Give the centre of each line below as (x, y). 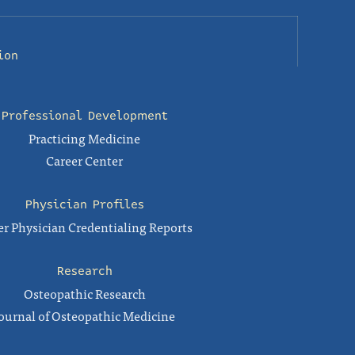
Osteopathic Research (84, 293)
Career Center (85, 160)
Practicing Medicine (85, 138)
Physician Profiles (84, 204)
